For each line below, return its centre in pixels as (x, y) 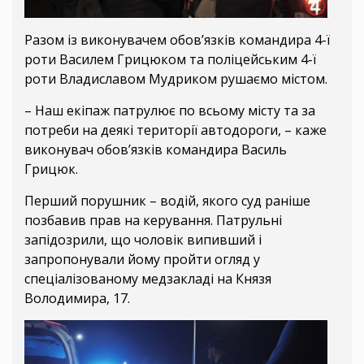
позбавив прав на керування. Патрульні (153, 220)
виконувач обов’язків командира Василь (156, 149)
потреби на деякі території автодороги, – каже (175, 130)
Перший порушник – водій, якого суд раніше (167, 200)
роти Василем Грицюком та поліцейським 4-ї (170, 59)
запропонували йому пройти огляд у (142, 259)
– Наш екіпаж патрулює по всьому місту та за (170, 110)
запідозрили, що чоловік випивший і (143, 239)
